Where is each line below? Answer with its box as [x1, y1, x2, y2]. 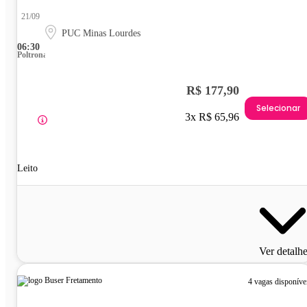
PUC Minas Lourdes [62, 28, 140, 39]
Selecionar [256, 101, 300, 114]
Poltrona [17, 50, 47, 60]
